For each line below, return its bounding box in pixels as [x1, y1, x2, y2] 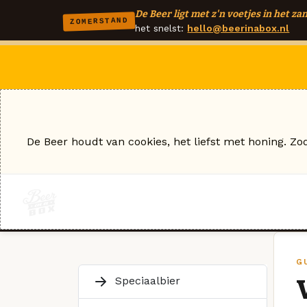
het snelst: [135, 23, 188, 34]
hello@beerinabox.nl [187, 23, 290, 34]
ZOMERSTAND [69, 16, 129, 26]
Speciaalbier [112, 273, 180, 287]
